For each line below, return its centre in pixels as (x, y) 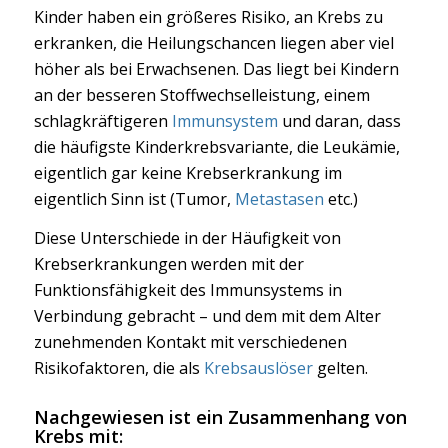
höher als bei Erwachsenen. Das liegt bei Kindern (216, 68)
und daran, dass (339, 120)
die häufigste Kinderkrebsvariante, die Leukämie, (216, 146)
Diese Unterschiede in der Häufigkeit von (187, 238)
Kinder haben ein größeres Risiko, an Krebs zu (208, 16)
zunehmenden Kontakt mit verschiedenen (190, 342)
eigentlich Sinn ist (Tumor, (134, 198)
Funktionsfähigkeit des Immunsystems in (187, 290)
